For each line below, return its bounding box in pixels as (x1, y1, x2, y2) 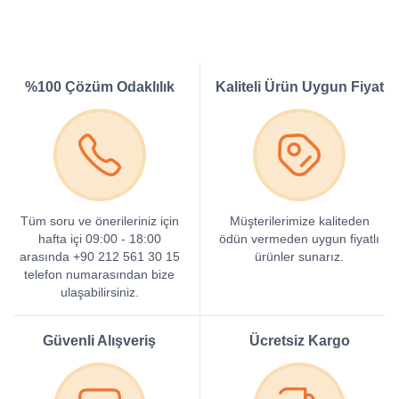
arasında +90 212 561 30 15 (19, 249, 180, 264)
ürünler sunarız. (255, 249, 345, 264)
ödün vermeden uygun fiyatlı (219, 232, 380, 246)
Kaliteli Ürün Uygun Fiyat (215, 79, 384, 94)
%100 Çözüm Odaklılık (24, 79, 175, 94)
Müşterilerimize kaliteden (229, 214, 370, 228)
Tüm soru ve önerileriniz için (20, 214, 179, 228)
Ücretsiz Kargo (248, 333, 350, 348)
